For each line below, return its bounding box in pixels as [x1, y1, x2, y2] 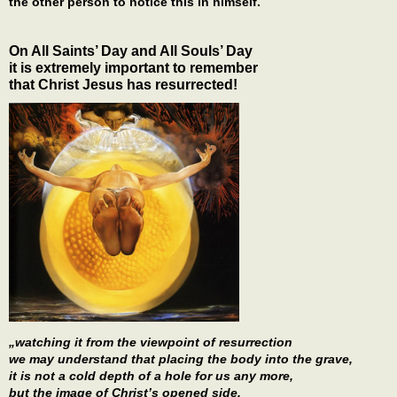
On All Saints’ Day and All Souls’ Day [9, 43, 253, 59]
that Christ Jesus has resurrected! [9, 77, 237, 93]
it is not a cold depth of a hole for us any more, [9, 369, 293, 384]
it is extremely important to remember [9, 60, 258, 76]
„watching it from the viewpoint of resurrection [9, 335, 292, 350]
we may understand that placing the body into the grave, [9, 352, 353, 367]
